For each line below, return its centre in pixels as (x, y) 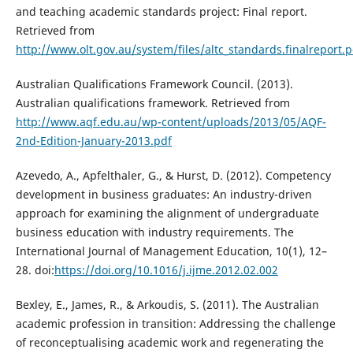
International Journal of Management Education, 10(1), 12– (171, 251)
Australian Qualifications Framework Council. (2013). (154, 84)
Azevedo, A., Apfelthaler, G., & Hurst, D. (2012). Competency (173, 175)
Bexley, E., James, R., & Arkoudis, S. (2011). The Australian (167, 304)
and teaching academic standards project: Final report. (161, 11)
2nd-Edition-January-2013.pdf (93, 140)
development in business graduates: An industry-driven (163, 194)
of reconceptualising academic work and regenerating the (169, 342)
